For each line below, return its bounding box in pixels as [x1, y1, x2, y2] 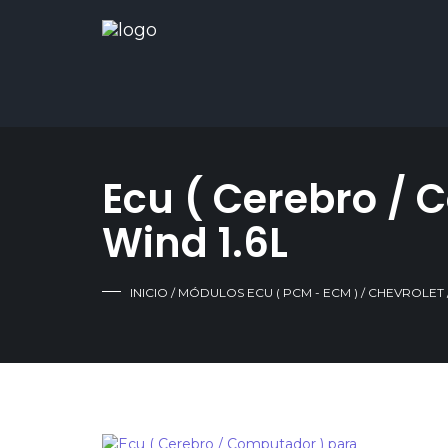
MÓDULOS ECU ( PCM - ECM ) [178, 285, 358, 300]
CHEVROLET [368, 285, 444, 300]
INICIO [130, 285, 168, 300]
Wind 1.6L [102, 215, 288, 271]
